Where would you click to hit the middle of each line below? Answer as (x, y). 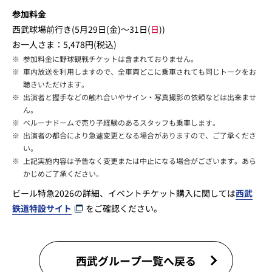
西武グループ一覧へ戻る (136, 261)
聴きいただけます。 (56, 84)
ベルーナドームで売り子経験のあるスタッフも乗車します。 (121, 122)
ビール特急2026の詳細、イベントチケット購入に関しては (124, 193)
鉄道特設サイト (42, 208)
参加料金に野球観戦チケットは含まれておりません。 (110, 58)
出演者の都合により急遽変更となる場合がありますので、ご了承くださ (140, 135)
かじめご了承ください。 (63, 173)
